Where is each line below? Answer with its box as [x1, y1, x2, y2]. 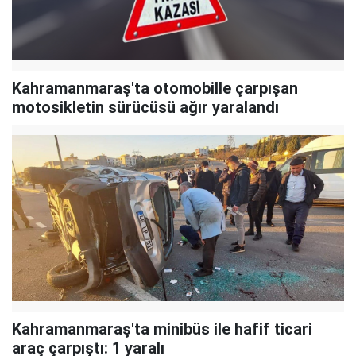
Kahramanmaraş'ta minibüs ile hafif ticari [12, 319, 312, 339]
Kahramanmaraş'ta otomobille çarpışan [12, 78, 298, 98]
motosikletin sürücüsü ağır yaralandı [12, 97, 279, 117]
